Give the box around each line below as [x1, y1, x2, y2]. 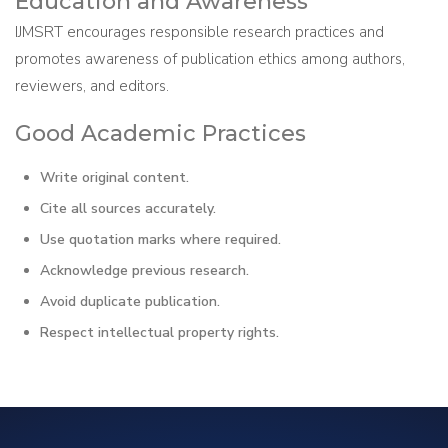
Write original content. [40, 168, 189, 187]
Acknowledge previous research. [40, 261, 249, 280]
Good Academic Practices [15, 120, 306, 147]
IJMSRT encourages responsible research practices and [15, 22, 384, 42]
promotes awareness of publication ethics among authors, [15, 49, 405, 69]
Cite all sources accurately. [40, 199, 216, 218]
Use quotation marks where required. [40, 230, 281, 249]
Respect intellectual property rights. [40, 323, 279, 342]
